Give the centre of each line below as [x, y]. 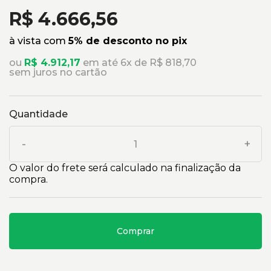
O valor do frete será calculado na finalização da [125, 168]
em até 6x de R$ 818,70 [139, 63]
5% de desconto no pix [128, 41]
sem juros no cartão [58, 73]
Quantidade [38, 114]
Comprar [135, 231]
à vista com [39, 41]
